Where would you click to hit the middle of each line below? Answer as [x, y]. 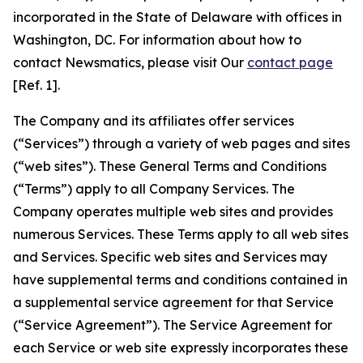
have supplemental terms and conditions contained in [180, 280]
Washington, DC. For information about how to [157, 40]
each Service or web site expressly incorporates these [181, 348]
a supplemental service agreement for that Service [173, 302]
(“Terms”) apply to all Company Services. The [154, 189]
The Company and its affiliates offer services [154, 121]
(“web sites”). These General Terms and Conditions [170, 166]
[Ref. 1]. [36, 85]
